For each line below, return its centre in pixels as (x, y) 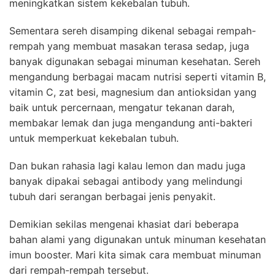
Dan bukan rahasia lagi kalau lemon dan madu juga (127, 165)
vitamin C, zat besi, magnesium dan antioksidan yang (133, 92)
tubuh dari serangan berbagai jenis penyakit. (112, 196)
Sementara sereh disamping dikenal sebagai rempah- (133, 30)
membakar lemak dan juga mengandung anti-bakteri (131, 122)
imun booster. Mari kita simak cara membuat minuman (135, 254)
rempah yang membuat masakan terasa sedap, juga (129, 46)
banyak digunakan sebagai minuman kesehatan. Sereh (135, 61)
